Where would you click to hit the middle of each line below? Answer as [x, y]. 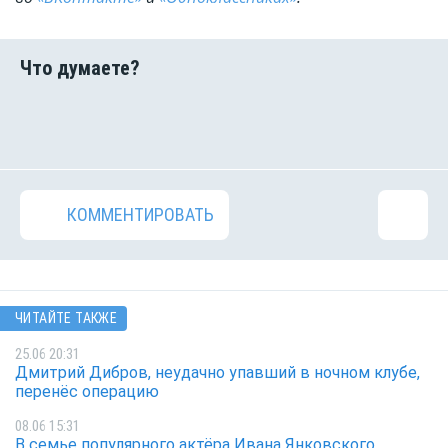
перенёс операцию [87, 391]
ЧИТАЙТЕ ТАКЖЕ [66, 318]
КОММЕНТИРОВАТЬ [140, 215]
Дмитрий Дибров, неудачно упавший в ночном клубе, [217, 372]
